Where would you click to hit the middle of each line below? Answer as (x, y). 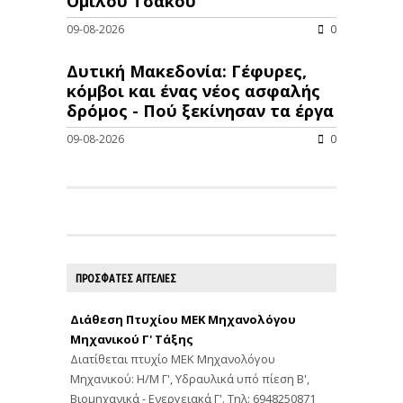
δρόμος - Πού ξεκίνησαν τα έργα (200, 110)
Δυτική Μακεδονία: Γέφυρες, (187, 71)
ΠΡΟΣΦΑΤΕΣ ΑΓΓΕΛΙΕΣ (126, 278)
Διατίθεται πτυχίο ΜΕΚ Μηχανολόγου (173, 358)
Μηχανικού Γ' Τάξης (132, 339)
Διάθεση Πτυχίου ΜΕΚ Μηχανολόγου (183, 319)
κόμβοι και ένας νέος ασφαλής (193, 90)
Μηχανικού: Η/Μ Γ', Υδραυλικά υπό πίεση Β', (190, 378)
